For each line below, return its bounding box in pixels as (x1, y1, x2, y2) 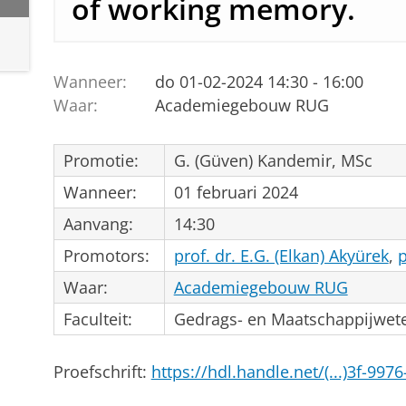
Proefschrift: (53, 360, 151, 382)
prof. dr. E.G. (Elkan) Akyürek (173, 244, 389, 266)
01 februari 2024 (173, 180, 298, 203)
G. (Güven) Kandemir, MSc (173, 149, 372, 171)
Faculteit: (63, 307, 132, 330)
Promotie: (63, 149, 139, 171)
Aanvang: (63, 212, 133, 235)
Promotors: (63, 244, 150, 266)
